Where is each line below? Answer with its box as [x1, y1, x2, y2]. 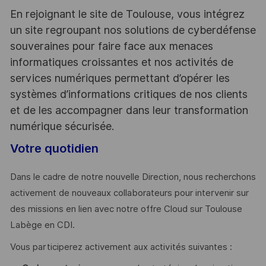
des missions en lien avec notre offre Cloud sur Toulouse [9, 204, 242, 215]
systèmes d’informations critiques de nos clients [9, 87, 248, 100]
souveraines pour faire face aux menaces [9, 39, 213, 52]
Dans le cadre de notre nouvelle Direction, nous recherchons [9, 172, 256, 183]
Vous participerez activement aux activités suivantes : [9, 241, 232, 252]
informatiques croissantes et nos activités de [9, 55, 233, 68]
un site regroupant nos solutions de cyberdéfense [9, 23, 256, 36]
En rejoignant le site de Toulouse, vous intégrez [9, 7, 245, 20]
